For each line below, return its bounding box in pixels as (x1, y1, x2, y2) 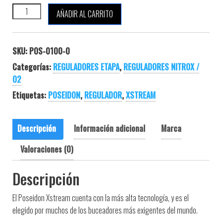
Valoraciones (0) (20, 143, 73, 155)
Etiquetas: (12, 89, 48, 101)
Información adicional (74, 122, 145, 134)
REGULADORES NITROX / (123, 60, 199, 73)
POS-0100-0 (29, 45, 70, 57)
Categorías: (12, 60, 53, 73)
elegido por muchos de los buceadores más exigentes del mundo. (12, 204, 198, 216)
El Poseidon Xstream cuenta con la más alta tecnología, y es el (12, 191, 189, 204)
